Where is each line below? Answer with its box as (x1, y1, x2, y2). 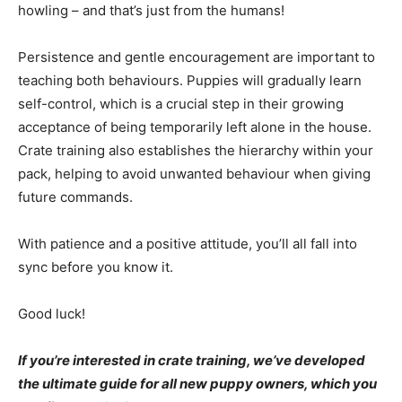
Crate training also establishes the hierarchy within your (18, 142, 373, 160)
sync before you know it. (18, 258, 173, 276)
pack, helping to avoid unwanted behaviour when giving (18, 165, 371, 183)
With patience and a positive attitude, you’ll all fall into (18, 235, 357, 253)
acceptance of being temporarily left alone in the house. (18, 118, 371, 136)
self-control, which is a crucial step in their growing (18, 95, 344, 113)
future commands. (18, 188, 133, 206)
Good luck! (18, 305, 85, 323)
